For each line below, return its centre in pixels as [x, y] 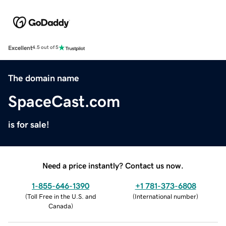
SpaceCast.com [64, 101]
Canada [60, 206]
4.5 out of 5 [45, 48]
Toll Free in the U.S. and [62, 196]
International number [165, 196]
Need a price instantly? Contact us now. [113, 165]
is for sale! [29, 124]
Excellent [20, 48]
